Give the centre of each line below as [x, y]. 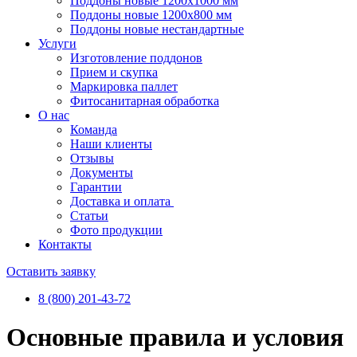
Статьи [89, 216]
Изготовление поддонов [136, 58]
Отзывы [92, 158]
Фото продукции [116, 230]
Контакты [65, 244]
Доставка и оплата [122, 201]
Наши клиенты [111, 144]
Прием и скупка [114, 72]
